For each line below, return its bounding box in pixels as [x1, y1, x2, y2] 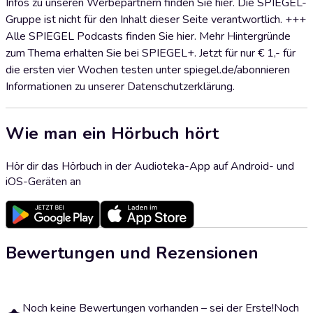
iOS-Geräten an [6, 173, 81, 189]
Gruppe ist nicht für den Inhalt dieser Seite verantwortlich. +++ [6, 12, 306, 27]
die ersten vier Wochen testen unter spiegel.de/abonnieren [6, 62, 290, 78]
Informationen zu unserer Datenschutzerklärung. [6, 79, 235, 94]
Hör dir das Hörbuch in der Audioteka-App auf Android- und [6, 158, 294, 174]
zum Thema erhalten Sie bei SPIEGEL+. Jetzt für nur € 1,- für [6, 45, 296, 61]
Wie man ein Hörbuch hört [6, 122, 219, 145]
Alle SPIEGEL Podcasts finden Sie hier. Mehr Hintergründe [6, 29, 291, 44]
